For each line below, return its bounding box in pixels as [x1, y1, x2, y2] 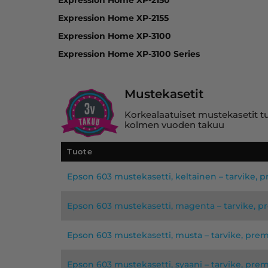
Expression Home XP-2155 [58, 12, 169, 23]
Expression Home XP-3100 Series [58, 48, 200, 59]
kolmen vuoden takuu [124, 118, 224, 130]
